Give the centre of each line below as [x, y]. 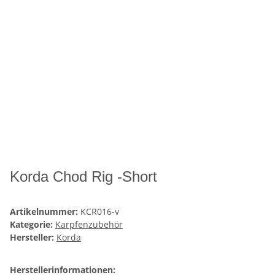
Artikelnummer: [45, 212]
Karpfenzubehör [89, 225]
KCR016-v [100, 212]
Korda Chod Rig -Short [83, 177]
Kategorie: [33, 225]
